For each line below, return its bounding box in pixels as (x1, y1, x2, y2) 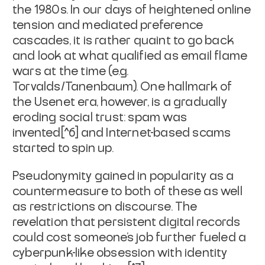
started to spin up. (12, 142, 114, 154)
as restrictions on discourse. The (12, 201, 198, 213)
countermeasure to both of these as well (12, 185, 243, 198)
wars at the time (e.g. (12, 65, 129, 77)
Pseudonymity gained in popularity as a (12, 170, 234, 182)
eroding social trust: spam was (12, 111, 187, 124)
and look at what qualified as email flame (12, 50, 248, 62)
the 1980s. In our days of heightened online (12, 4, 251, 16)
